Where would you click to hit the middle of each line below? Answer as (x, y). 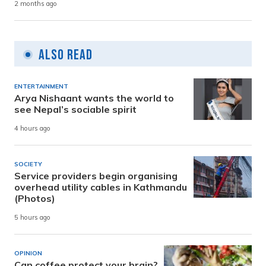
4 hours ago (32, 129)
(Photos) (35, 198)
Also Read (66, 55)
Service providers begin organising (96, 175)
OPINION (28, 253)
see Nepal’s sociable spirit (75, 109)
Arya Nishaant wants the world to (94, 98)
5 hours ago (32, 218)
